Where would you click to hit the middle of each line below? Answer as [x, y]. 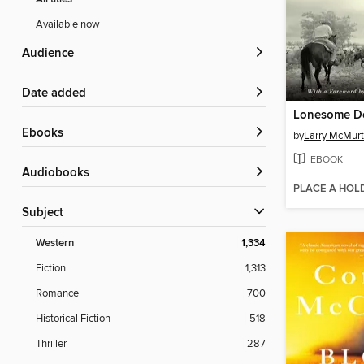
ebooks [46, 134]
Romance [57, 294]
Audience [52, 54]
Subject [46, 213]
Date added [58, 94]
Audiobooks [60, 173]
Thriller [51, 344]
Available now [68, 25]
